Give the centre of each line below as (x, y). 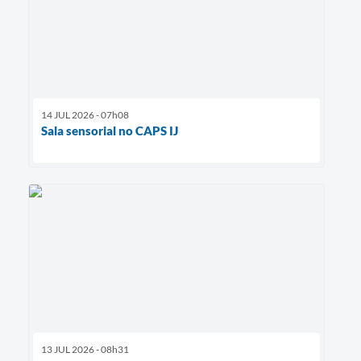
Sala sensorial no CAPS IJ (110, 131)
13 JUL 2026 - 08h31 (85, 350)
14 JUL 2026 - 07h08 (85, 115)
